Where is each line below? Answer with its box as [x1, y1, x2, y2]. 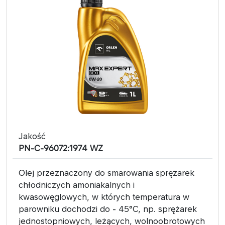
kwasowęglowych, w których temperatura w [19, 191, 189, 202]
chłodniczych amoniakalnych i [19, 179, 135, 190]
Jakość [19, 131, 46, 141]
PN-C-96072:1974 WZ [19, 143, 103, 153]
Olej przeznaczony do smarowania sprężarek [19, 167, 194, 178]
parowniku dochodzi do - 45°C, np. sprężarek [19, 203, 197, 214]
